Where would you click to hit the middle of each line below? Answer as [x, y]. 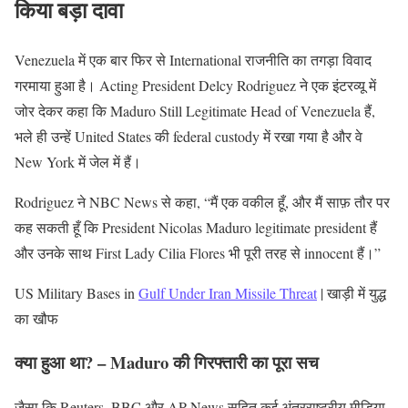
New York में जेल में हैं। [78, 161]
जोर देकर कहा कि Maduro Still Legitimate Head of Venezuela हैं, [195, 110]
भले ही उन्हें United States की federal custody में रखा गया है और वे [189, 136]
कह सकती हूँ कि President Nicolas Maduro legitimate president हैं [196, 227]
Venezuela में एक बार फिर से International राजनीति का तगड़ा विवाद [193, 59]
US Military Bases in [76, 292]
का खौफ [36, 318]
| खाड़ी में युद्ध [352, 292]
